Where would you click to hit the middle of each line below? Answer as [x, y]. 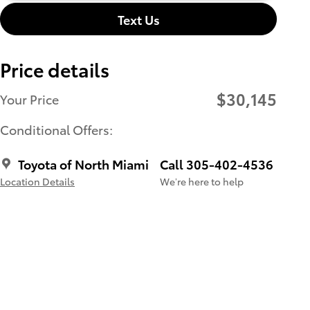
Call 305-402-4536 [217, 164]
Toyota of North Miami [83, 164]
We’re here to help [202, 182]
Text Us [138, 19]
